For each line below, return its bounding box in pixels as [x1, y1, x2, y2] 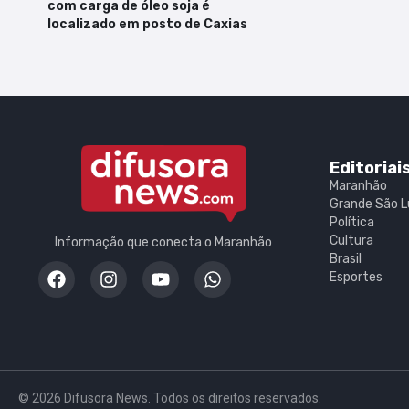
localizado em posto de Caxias [47, 16, 247, 33]
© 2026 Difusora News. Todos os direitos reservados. [18, 391, 321, 406]
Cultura [330, 232, 374, 248]
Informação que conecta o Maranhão [55, 235, 273, 251]
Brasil [330, 250, 362, 267]
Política [330, 214, 375, 230]
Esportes [330, 268, 383, 285]
